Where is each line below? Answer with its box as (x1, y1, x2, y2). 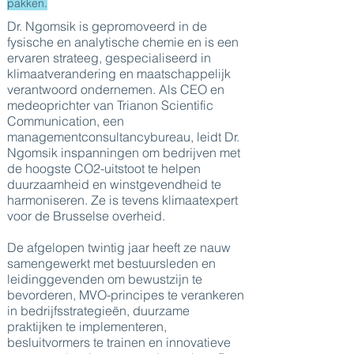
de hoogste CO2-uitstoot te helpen (7, 160, 201, 176)
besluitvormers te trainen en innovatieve (7, 334, 231, 350)
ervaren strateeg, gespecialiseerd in (7, 50, 211, 66)
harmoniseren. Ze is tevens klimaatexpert (7, 192, 238, 208)
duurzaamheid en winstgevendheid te (7, 176, 221, 192)
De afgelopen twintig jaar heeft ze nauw (7, 239, 231, 255)
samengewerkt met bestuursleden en (7, 255, 216, 271)
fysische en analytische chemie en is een (7, 34, 239, 50)
